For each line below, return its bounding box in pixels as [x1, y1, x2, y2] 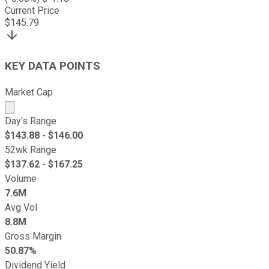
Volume [5, 173, 37, 185]
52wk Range [5, 144, 56, 156]
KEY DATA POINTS [5, 59, 100, 73]
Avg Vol [5, 202, 37, 214]
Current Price [5, 5, 59, 16]
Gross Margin [5, 231, 61, 243]
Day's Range [5, 115, 56, 127]
